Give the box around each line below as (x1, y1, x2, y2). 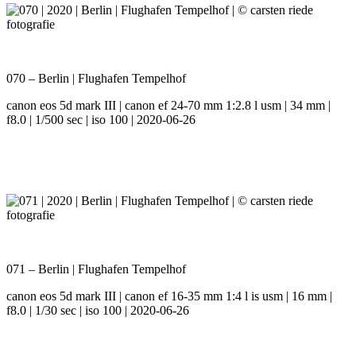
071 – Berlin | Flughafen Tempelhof (6, 262, 186, 277)
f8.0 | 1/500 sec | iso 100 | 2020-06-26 (6, 113, 195, 127)
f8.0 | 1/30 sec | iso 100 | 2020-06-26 (6, 304, 189, 318)
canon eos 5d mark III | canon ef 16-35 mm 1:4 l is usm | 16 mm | (6, 289, 332, 304)
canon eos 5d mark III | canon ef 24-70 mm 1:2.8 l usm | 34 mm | (6, 99, 331, 113)
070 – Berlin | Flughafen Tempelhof (6, 72, 186, 86)
